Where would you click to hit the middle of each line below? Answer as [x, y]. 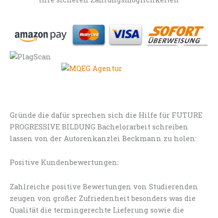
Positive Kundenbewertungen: [64, 163]
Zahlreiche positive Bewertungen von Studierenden [104, 186]
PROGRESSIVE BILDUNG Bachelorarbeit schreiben [99, 127]
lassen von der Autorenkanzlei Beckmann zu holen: [103, 138]
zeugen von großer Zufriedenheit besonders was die [103, 198]
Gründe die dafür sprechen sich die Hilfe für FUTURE [106, 115]
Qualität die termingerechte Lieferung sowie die [97, 210]
